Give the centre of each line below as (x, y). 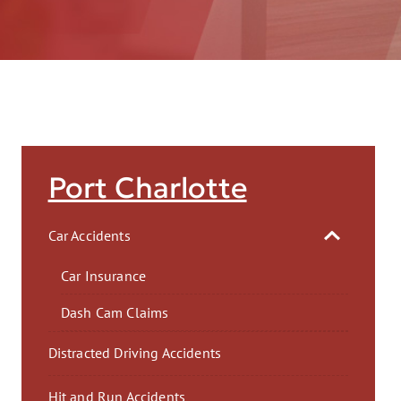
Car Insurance (103, 275)
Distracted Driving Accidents (135, 353)
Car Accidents (89, 235)
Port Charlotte (147, 188)
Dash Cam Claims (115, 312)
